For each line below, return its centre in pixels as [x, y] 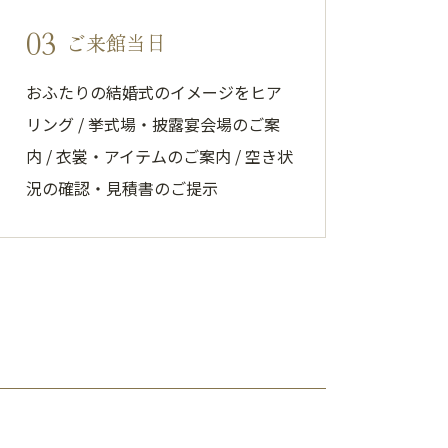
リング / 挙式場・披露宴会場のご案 [153, 124]
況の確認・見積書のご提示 [122, 188]
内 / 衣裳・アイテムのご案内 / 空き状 [159, 156]
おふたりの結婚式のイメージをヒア [154, 92]
